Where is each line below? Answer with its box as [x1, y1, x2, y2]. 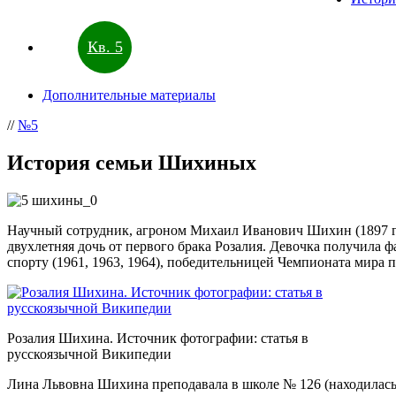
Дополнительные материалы [42, 88, 216, 103]
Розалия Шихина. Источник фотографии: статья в [7, 331, 308, 346]
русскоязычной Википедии [7, 346, 171, 362]
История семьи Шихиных [7, 151, 256, 175]
